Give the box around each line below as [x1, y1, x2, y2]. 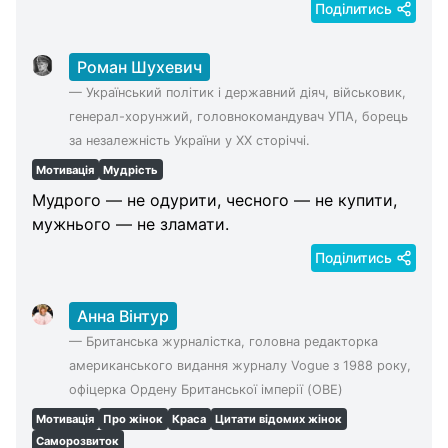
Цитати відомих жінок [215, 412, 343, 427]
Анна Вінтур [76, 306, 169, 327]
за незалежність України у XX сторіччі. [69, 132, 310, 148]
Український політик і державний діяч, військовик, [86, 84, 406, 100]
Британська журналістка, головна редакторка [85, 334, 378, 350]
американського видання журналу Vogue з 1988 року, [68, 358, 411, 374]
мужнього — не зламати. [32, 214, 229, 235]
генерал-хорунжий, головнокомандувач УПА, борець [69, 108, 408, 124]
